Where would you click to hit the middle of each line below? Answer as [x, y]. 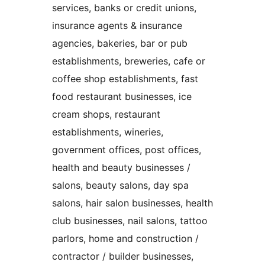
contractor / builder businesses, [123, 256]
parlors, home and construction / [125, 239]
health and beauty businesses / [121, 168]
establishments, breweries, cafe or [129, 61]
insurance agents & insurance [117, 26]
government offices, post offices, [127, 150]
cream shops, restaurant [106, 114]
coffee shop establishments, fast [125, 79]
